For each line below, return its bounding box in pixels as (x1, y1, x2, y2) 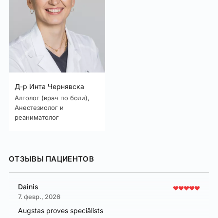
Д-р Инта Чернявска (15, 82, 84, 91)
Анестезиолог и (15, 104, 64, 112)
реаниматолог (15, 113, 59, 122)
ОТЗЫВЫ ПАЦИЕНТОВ (9, 154, 94, 164)
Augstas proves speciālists (18, 206, 103, 215)
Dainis (18, 182, 38, 191)
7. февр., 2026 (18, 193, 60, 201)
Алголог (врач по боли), (15, 94, 90, 102)
